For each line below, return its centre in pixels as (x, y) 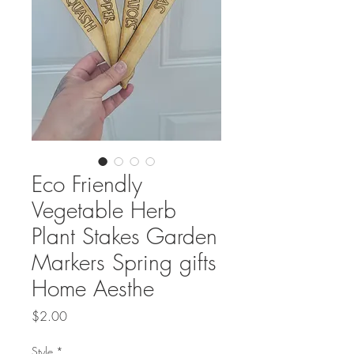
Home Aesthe (93, 288)
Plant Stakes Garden (124, 235)
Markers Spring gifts (124, 262)
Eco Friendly (87, 183)
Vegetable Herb (104, 209)
